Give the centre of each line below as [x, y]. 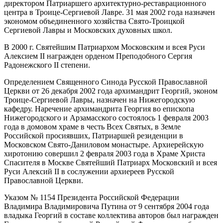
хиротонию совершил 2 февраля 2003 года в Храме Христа [105, 153]
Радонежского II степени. [47, 65]
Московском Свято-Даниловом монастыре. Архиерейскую [104, 144]
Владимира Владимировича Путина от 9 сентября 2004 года [107, 206]
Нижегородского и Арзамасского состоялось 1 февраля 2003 [106, 117]
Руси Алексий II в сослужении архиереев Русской [89, 171]
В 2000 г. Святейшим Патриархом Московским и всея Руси [105, 47]
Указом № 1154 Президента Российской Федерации [92, 197]
